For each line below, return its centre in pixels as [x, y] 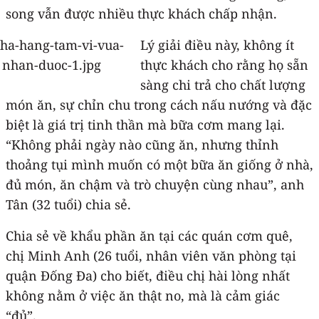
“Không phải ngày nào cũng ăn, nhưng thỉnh [142, 144]
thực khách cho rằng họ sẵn [224, 64]
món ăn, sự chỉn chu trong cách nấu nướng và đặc [159, 104]
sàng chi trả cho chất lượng [223, 84]
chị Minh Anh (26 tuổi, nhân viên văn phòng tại [151, 255]
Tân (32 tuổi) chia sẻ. [68, 204]
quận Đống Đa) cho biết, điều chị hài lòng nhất [148, 275]
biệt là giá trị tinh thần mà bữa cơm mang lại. [145, 124]
